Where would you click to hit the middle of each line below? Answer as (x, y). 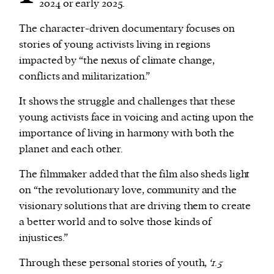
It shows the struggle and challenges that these (127, 101)
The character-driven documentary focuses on (127, 28)
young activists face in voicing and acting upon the (137, 117)
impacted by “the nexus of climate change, (117, 60)
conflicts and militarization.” (85, 76)
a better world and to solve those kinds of (116, 222)
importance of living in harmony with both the (127, 133)
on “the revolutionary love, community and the (128, 190)
